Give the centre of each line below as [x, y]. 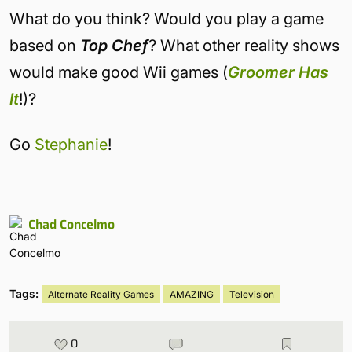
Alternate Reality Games [101, 295]
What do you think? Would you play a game [167, 19]
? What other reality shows [244, 46]
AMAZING [192, 295]
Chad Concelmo [71, 225]
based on [45, 46]
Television [252, 295]
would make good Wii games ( [119, 73]
